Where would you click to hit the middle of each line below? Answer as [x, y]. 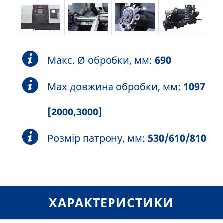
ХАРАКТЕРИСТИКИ [111, 202]
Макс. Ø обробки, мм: [101, 60]
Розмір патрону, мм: [98, 138]
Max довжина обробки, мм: [115, 87]
